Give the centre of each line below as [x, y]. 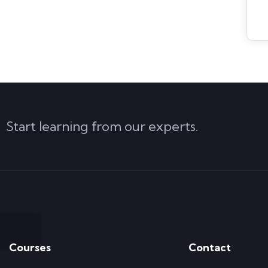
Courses [30, 248]
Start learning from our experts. [102, 127]
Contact [210, 248]
